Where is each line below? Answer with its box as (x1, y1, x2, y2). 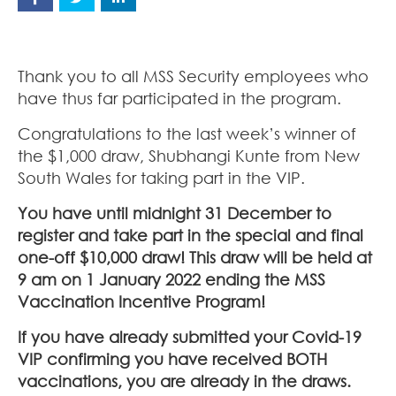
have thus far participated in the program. (18, 88, 341, 108)
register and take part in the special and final (18, 225, 363, 245)
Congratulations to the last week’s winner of (18, 123, 356, 143)
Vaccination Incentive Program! (18, 291, 265, 311)
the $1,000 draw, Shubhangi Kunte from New (18, 145, 360, 165)
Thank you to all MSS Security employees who (18, 65, 369, 86)
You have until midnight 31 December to (18, 202, 331, 223)
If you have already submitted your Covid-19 (18, 326, 362, 346)
